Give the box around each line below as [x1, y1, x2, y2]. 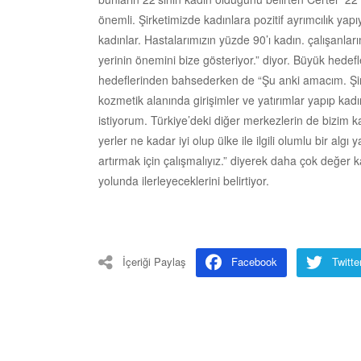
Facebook [231, 253, 277, 269]
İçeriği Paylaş [122, 253, 186, 269]
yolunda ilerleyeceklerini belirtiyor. [98, 172, 269, 189]
